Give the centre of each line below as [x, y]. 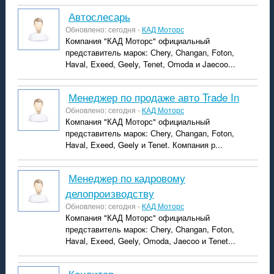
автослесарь [102, 16]
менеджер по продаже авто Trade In [158, 97]
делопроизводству [109, 193]
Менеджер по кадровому [72, 178]
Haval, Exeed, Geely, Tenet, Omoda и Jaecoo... [150, 64]
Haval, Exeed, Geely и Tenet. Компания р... [144, 145]
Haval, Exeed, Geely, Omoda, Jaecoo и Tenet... [150, 241]
